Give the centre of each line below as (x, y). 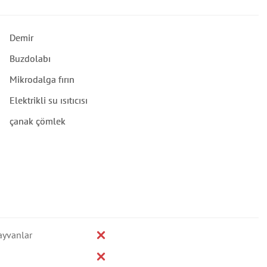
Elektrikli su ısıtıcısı (48, 100)
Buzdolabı (30, 58)
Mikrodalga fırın (42, 79)
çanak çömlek (37, 121)
